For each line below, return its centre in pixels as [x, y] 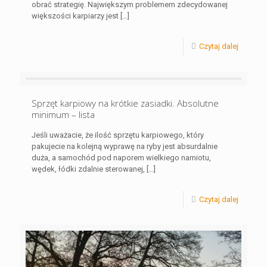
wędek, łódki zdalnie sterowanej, [88, 169]
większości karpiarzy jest [75, 15]
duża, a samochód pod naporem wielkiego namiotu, [121, 157]
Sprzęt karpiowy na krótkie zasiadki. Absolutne [125, 103]
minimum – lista [63, 114]
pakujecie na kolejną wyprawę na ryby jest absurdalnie [125, 146]
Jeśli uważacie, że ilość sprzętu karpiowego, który [118, 135]
